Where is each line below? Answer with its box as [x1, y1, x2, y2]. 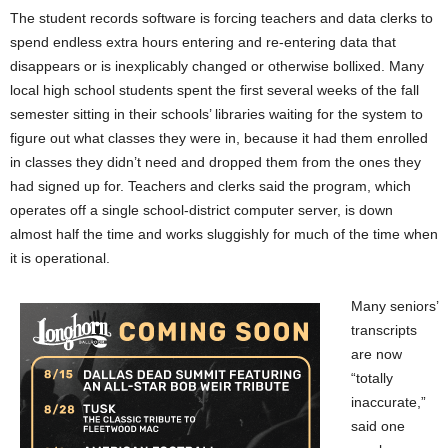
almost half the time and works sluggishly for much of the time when [10, 225, 438, 242]
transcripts [351, 321, 417, 338]
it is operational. [10, 249, 110, 266]
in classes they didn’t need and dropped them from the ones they [10, 153, 421, 170]
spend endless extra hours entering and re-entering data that [10, 33, 396, 50]
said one [351, 417, 405, 434]
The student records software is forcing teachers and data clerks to [10, 9, 433, 26]
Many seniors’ [351, 297, 438, 314]
